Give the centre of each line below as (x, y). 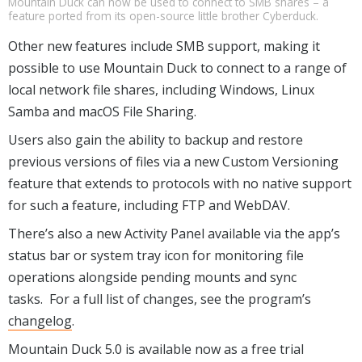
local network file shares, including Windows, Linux (161, 89)
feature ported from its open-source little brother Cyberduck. (163, 15)
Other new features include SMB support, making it (164, 46)
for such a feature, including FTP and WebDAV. (149, 205)
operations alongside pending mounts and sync (152, 277)
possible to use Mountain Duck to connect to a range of (177, 67)
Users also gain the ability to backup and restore (156, 139)
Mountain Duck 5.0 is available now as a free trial (156, 349)
